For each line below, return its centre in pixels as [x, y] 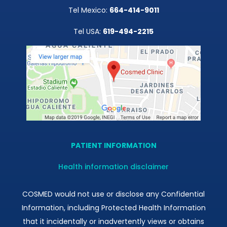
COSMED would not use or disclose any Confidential [113, 194]
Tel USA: [88, 31]
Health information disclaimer [113, 166]
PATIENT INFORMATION [113, 145]
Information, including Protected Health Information [113, 207]
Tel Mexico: [89, 10]
